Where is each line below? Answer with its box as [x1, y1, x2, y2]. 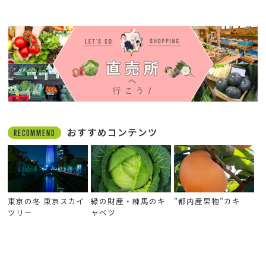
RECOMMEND [14, 127, 56, 138]
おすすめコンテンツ [67, 125, 159, 138]
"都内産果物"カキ [173, 195, 240, 207]
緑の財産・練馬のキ [91, 195, 166, 207]
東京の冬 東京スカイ [8, 195, 85, 207]
